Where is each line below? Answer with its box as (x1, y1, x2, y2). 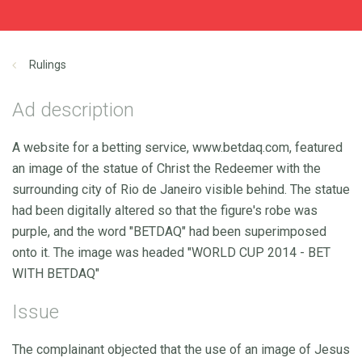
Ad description (12, 98, 134, 121)
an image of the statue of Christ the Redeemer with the (12, 160, 321, 176)
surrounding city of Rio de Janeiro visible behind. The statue (12, 181, 350, 197)
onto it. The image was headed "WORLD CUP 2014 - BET (12, 244, 330, 260)
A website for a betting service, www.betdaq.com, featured (12, 139, 343, 155)
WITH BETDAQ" (12, 265, 99, 281)
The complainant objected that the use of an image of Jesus (12, 341, 350, 357)
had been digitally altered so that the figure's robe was (12, 202, 318, 218)
